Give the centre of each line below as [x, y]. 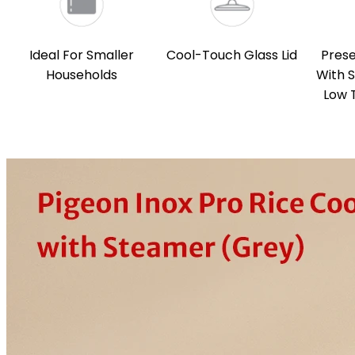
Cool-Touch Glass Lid [232, 55]
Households [81, 75]
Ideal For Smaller [81, 55]
